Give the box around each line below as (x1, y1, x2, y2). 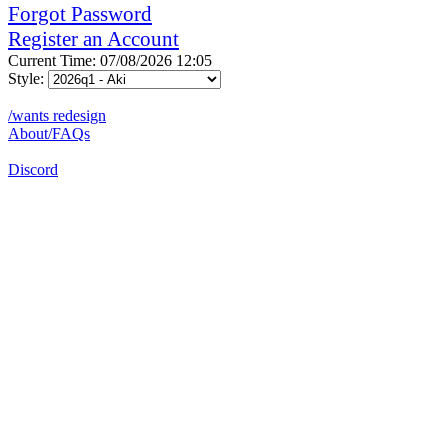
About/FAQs (8, 124, 90, 142)
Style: (8, 69, 48, 87)
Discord (8, 160, 58, 178)
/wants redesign (8, 106, 106, 124)
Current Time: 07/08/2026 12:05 (8, 51, 212, 69)
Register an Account (8, 26, 179, 51)
